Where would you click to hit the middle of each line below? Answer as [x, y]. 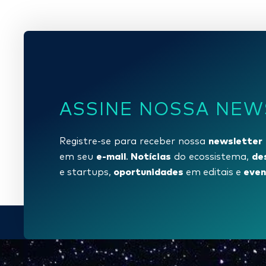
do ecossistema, [211, 156]
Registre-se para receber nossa [134, 141]
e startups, [86, 172]
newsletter [235, 140]
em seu [78, 156]
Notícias [151, 155]
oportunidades [148, 171]
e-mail [111, 155]
